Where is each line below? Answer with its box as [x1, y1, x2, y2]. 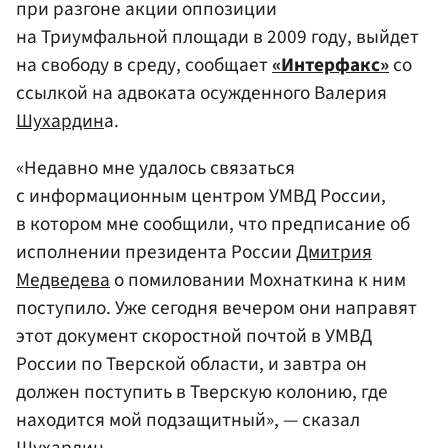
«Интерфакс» [272, 50, 389, 79]
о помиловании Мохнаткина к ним [110, 266, 406, 295]
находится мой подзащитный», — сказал [16, 406, 360, 435]
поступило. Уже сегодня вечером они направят [16, 294, 417, 323]
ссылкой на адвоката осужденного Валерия [16, 78, 387, 107]
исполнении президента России [16, 238, 296, 267]
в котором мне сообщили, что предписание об [16, 210, 410, 239]
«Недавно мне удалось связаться [16, 154, 295, 183]
